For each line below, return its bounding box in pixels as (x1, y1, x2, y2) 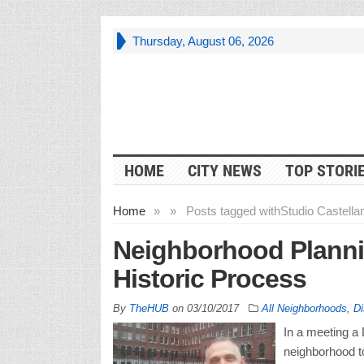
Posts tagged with (185, 203, 280, 218)
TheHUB (128, 301, 169, 314)
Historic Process (112, 263, 319, 293)
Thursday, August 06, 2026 (132, 34, 274, 48)
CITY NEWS (187, 160, 262, 180)
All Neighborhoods (261, 301, 347, 314)
